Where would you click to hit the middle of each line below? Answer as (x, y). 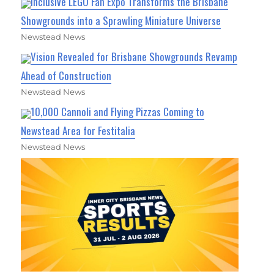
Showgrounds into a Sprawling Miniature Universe (121, 21)
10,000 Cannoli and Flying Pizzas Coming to (118, 112)
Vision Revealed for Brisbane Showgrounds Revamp (134, 57)
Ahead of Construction (66, 76)
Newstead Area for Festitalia (78, 131)
